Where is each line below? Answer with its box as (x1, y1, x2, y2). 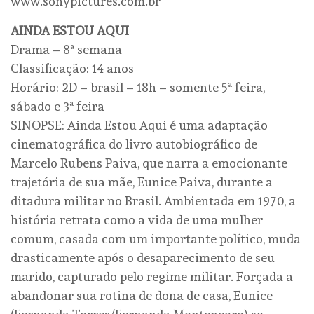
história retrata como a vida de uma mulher (11, 212, 263, 228)
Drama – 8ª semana (11, 42, 122, 57)
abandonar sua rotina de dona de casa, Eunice (11, 288, 273, 303)
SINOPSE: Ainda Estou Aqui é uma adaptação (11, 118, 268, 133)
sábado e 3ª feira (11, 99, 104, 114)
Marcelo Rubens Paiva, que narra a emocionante (11, 156, 287, 171)
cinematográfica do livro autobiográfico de (11, 137, 257, 152)
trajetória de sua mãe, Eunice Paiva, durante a (11, 175, 273, 190)
